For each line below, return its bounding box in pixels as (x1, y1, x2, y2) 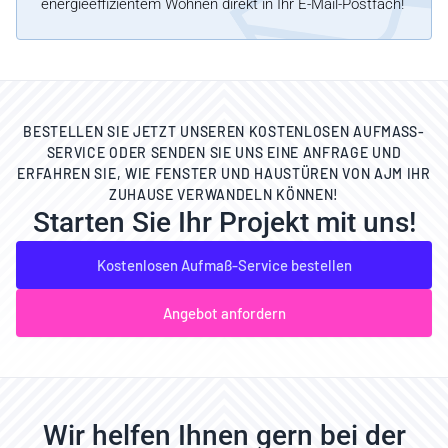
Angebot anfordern (162, 304, 286, 322)
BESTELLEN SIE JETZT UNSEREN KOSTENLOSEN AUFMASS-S (23, 123, 425, 140)
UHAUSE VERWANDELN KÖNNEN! (108, 186, 334, 203)
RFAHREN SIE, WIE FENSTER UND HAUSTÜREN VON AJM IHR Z (17, 165, 431, 182)
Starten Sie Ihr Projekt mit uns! (32, 206, 416, 239)
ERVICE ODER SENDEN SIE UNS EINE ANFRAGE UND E (46, 144, 402, 161)
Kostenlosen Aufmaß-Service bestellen (96, 256, 352, 274)
